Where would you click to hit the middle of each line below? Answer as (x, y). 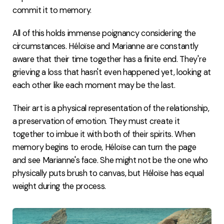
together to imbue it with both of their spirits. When (104, 134)
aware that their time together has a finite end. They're (109, 59)
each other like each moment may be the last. (94, 85)
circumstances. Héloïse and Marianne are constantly (106, 46)
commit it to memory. (52, 10)
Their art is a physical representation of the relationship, (111, 108)
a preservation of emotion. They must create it (96, 121)
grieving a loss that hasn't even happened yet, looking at (112, 72)
